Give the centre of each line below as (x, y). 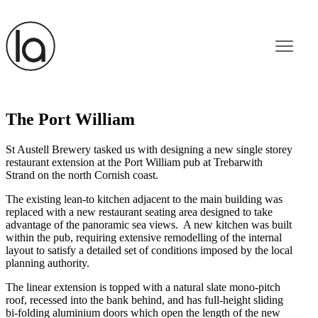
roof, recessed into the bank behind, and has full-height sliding (144, 300)
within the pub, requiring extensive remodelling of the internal (144, 238)
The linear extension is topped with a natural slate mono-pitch (143, 287)
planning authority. (48, 263)
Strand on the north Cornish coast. (82, 175)
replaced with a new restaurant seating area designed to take (139, 212)
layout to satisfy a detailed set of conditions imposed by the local (149, 251)
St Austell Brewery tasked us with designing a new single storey (149, 150)
